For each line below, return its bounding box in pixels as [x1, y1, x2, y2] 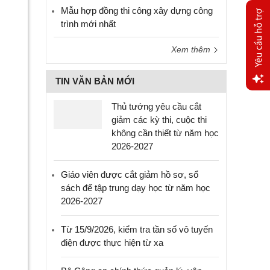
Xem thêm [171, 45, 213, 54]
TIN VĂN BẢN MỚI [55, 76, 134, 86]
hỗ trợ [246, 121, 269, 130]
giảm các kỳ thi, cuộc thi [111, 115, 207, 125]
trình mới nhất [61, 19, 116, 29]
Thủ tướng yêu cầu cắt [111, 101, 201, 111]
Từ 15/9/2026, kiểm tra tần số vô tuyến [61, 224, 213, 234]
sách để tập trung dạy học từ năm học [61, 183, 210, 193]
